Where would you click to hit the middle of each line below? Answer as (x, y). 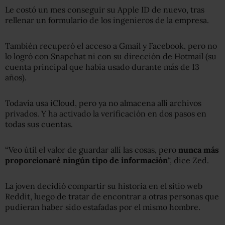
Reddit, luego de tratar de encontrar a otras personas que (112, 196)
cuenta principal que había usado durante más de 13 (102, 67)
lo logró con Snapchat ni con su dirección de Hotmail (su (111, 56)
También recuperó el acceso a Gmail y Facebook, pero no (111, 45)
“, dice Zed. (188, 160)
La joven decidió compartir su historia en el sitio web (104, 186)
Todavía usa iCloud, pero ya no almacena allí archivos (103, 103)
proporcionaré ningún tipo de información (86, 160)
